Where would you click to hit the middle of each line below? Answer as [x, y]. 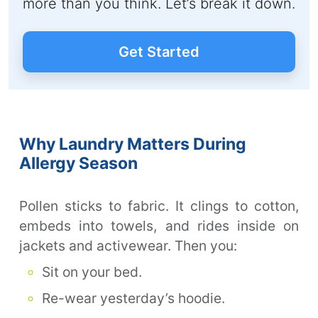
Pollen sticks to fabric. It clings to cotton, [159, 205]
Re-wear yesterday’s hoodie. [133, 298]
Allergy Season [78, 163]
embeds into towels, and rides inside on [159, 225]
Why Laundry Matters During [133, 144]
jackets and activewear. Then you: [128, 245]
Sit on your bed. [92, 272]
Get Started [159, 51]
